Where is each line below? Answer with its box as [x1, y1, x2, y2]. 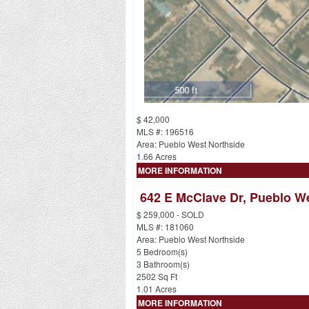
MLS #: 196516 [137, 126, 194, 138]
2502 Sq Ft [137, 270, 177, 283]
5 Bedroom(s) [137, 246, 188, 258]
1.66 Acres [137, 150, 177, 163]
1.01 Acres [137, 283, 177, 295]
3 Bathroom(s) [137, 258, 190, 270]
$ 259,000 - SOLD [137, 208, 204, 221]
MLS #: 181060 [137, 221, 194, 233]
